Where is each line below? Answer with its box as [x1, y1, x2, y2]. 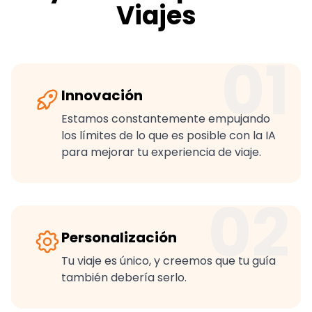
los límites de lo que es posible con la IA [61, 127, 276, 144]
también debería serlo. [61, 270, 187, 286]
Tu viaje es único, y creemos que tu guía [61, 253, 276, 270]
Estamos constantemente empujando [61, 111, 270, 127]
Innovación [61, 86, 143, 106]
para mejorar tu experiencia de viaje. [61, 144, 261, 161]
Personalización [61, 228, 177, 248]
